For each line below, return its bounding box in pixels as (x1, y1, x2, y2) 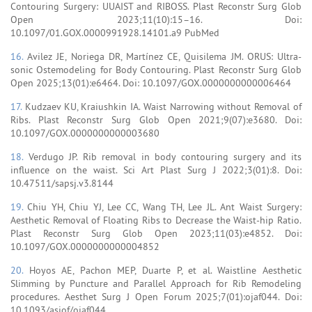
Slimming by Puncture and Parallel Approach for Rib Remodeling (10, 276, 302, 290)
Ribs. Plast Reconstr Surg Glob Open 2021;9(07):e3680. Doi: (10, 113, 302, 126)
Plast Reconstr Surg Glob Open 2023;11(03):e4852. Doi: (10, 226, 302, 240)
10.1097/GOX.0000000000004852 (10, 240, 159, 253)
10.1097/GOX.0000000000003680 (10, 126, 159, 139)
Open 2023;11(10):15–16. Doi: (10, 13, 302, 26)
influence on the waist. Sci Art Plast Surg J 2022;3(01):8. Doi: (10, 163, 302, 176)
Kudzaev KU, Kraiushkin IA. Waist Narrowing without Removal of (24, 100, 302, 113)
